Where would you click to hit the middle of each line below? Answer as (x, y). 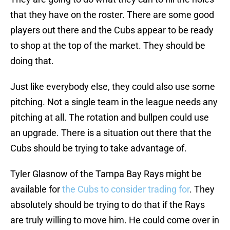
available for (36, 189)
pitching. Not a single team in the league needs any (114, 102)
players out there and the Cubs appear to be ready (112, 30)
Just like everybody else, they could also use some (113, 87)
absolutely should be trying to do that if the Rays (108, 205)
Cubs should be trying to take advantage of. (99, 148)
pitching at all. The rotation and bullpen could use (110, 118)
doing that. (32, 61)
